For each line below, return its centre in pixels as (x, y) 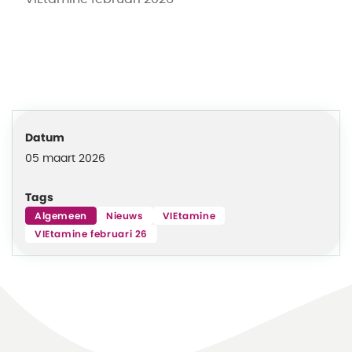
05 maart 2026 (65, 159)
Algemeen (61, 216)
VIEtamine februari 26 (92, 234)
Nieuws (125, 216)
